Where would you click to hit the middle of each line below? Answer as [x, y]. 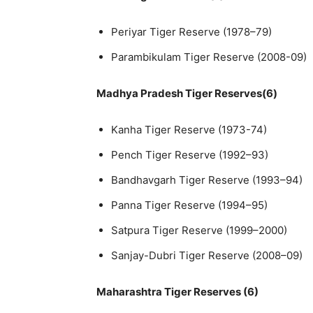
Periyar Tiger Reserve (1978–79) [191, 31]
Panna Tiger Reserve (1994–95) [189, 205]
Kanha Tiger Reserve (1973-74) [189, 129]
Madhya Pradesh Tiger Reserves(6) [187, 93]
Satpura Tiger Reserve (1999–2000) [199, 230]
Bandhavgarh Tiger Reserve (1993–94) [207, 180]
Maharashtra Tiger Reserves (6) [177, 291]
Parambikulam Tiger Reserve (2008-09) [209, 57]
